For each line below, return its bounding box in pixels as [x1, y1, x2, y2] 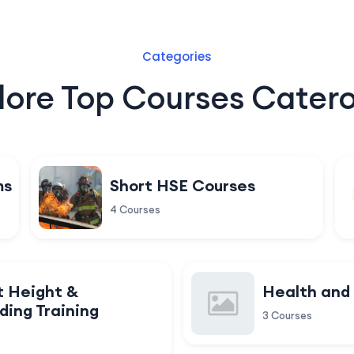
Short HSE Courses [110, 175, 255, 195]
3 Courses [262, 308, 312, 322]
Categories [142, 47, 212, 65]
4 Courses [110, 202, 160, 216]
